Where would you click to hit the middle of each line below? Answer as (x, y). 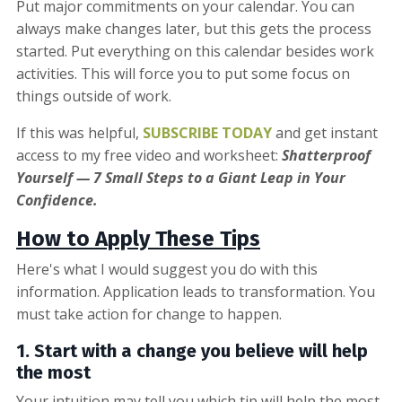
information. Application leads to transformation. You (196, 291)
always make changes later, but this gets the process (194, 28)
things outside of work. (94, 96)
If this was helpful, (78, 132)
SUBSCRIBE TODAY (207, 132)
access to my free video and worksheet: (149, 155)
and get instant (327, 132)
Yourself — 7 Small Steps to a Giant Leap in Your (181, 177)
